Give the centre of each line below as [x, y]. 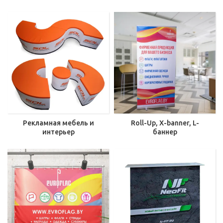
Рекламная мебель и [58, 123]
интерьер [58, 132]
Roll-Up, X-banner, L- [165, 123]
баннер [165, 132]
